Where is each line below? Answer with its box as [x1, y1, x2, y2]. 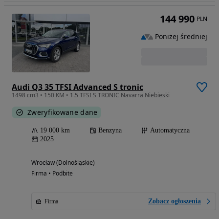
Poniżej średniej [155, 32, 207, 42]
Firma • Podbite [31, 169, 73, 177]
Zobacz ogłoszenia [148, 197, 201, 205]
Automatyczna [150, 126, 190, 134]
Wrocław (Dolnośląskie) [31, 158, 95, 167]
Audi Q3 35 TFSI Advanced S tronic [12, 81, 143, 92]
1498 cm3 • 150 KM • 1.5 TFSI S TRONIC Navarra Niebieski [12, 90, 170, 99]
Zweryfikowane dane [27, 107, 98, 117]
